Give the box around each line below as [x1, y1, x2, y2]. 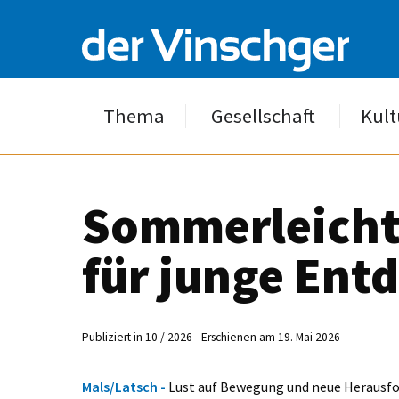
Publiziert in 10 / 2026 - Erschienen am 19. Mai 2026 [82, 330, 340, 345]
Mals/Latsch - [82, 378, 168, 396]
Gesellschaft [210, 103, 315, 128]
